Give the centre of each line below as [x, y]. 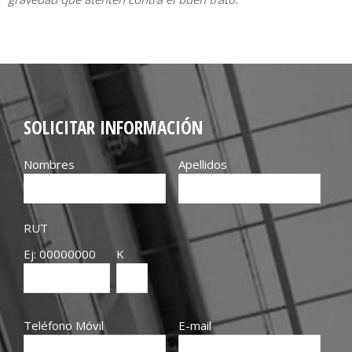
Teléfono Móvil [64, 325]
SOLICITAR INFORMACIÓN [113, 127]
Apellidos [202, 164]
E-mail [194, 325]
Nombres [49, 164]
